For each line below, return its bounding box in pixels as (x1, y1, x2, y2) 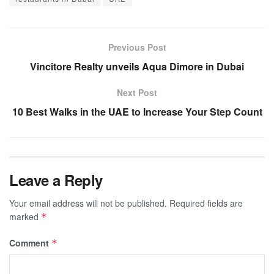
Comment (9, 236, 51, 249)
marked (9, 210, 41, 223)
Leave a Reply (9, 169, 103, 190)
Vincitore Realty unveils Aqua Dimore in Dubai (30, 59, 244, 73)
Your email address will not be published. (9, 196, 167, 209)
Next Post (117, 86, 157, 98)
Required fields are (169, 196, 243, 209)
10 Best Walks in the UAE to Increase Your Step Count (12, 104, 262, 119)
